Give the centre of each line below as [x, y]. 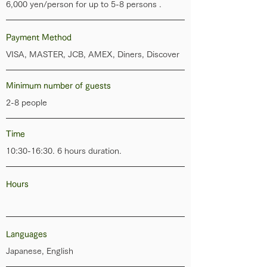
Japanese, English [40, 251]
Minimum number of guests [58, 86]
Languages [27, 234]
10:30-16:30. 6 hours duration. [64, 151]
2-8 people [27, 103]
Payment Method [39, 38]
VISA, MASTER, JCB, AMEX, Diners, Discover [93, 54]
